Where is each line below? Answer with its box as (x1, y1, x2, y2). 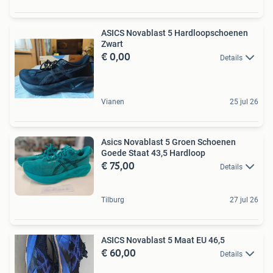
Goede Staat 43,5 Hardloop (101, 147, 205, 158)
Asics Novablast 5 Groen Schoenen (101, 136, 236, 147)
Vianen (101, 97, 124, 106)
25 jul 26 (230, 97, 258, 106)
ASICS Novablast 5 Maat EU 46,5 (101, 235, 225, 245)
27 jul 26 (230, 195, 258, 204)
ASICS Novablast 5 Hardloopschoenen (101, 27, 248, 38)
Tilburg (101, 195, 124, 204)
